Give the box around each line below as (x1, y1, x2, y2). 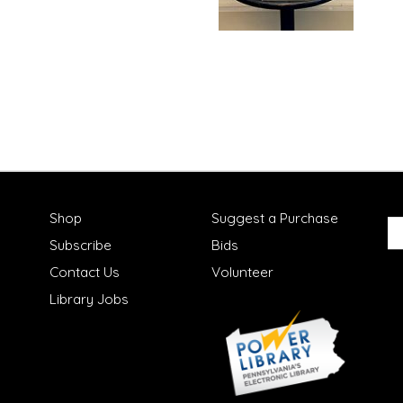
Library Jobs (49, 291, 129, 308)
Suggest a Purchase (211, 210, 338, 227)
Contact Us (49, 264, 120, 281)
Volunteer (211, 264, 273, 281)
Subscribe (49, 237, 112, 254)
